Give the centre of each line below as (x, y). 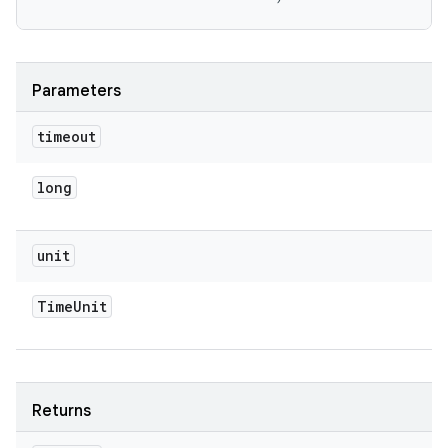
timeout (66, 136)
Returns (61, 411)
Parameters (76, 91)
